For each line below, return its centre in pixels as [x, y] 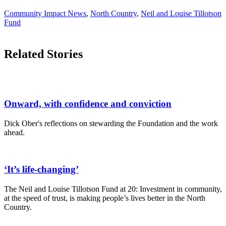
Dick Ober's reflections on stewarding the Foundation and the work [111, 124]
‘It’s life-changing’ [41, 169]
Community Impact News [45, 13]
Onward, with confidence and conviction [88, 104]
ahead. [14, 133]
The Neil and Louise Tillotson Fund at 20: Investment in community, [113, 189]
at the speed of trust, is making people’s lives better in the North [105, 198]
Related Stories [43, 54]
